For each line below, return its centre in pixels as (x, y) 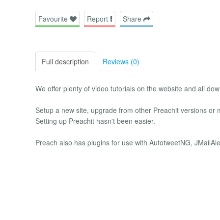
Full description (65, 61)
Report (98, 18)
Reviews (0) (121, 61)
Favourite (54, 18)
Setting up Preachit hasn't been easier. (95, 121)
